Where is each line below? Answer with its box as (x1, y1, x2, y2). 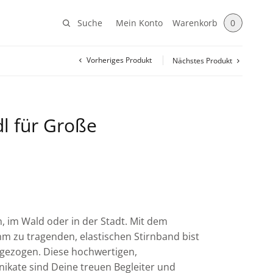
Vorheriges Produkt (87, 55, 152, 65)
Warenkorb (172, 16, 218, 29)
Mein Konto (115, 16, 163, 29)
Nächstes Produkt (172, 55, 232, 66)
